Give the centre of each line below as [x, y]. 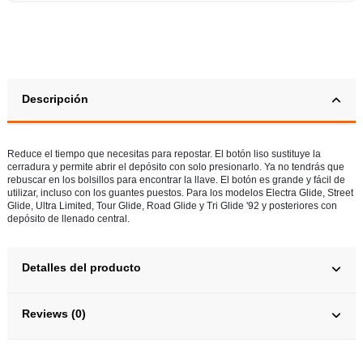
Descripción [55, 100]
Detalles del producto [81, 268]
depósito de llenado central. [68, 218]
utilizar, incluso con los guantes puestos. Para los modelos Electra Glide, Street [180, 192]
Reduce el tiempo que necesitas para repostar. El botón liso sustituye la [164, 154]
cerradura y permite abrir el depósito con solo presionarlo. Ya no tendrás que [176, 167]
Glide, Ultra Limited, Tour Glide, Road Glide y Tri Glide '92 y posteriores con [172, 205]
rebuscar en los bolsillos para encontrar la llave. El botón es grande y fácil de [176, 179]
